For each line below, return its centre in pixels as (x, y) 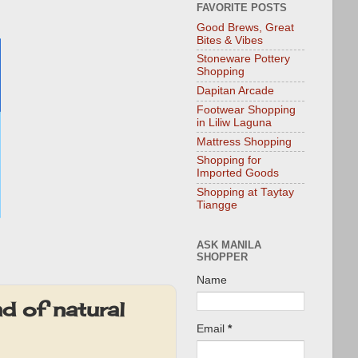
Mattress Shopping (244, 141)
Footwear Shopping (246, 109)
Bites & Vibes (230, 40)
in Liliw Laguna (234, 122)
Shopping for (229, 161)
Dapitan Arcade (235, 91)
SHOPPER (222, 257)
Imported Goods (238, 173)
